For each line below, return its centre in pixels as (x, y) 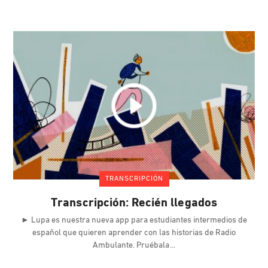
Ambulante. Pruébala (132, 246)
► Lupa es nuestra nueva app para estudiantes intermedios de (134, 221)
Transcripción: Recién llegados (134, 204)
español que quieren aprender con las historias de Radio (134, 233)
